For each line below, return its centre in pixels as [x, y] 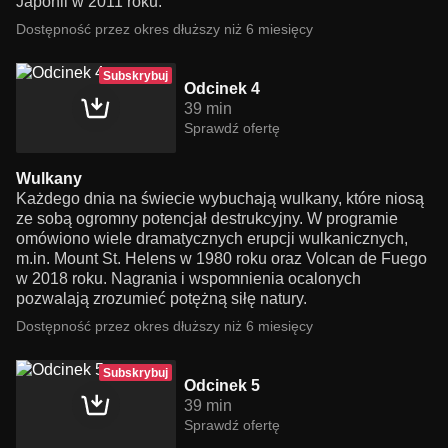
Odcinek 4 [222, 89]
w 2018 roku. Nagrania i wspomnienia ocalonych [188, 279]
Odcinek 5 [222, 386]
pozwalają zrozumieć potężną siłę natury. [161, 299]
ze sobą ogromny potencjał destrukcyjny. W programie [207, 219]
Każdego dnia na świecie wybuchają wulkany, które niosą [220, 199]
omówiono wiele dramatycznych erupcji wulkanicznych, [212, 239]
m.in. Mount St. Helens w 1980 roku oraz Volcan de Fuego [221, 259]
